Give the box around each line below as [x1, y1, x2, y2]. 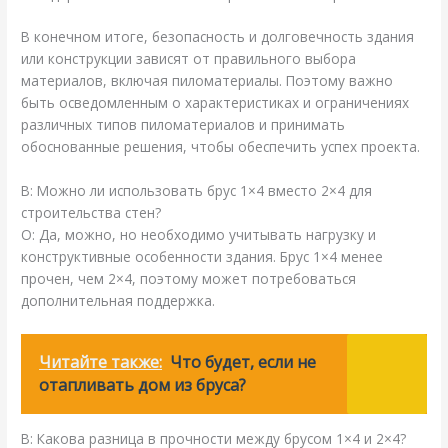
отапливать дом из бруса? [39, 374, 247, 397]
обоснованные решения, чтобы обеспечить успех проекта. [21, 137, 421, 157]
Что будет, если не [170, 351, 317, 374]
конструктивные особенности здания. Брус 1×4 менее [21, 247, 384, 267]
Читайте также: [39, 351, 163, 374]
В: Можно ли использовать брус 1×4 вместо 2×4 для [21, 181, 373, 201]
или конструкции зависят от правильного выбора [21, 49, 357, 69]
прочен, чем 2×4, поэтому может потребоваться [21, 269, 357, 289]
